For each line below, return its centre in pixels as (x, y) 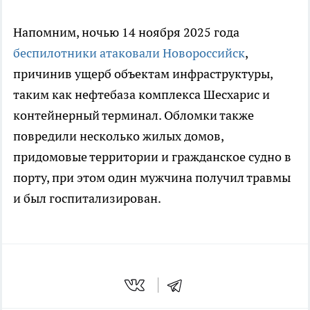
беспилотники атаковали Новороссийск (129, 53)
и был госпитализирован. (87, 199)
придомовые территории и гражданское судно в (152, 157)
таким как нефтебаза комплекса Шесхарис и (142, 95)
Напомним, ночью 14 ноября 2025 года (126, 33)
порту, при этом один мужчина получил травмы (152, 178)
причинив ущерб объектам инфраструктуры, (143, 74)
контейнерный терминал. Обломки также (134, 116)
